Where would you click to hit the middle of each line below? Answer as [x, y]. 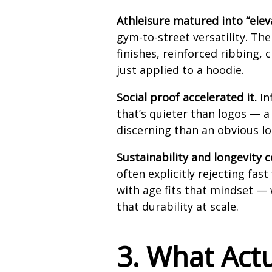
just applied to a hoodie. [181, 70]
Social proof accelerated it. [187, 97]
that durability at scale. [178, 207]
